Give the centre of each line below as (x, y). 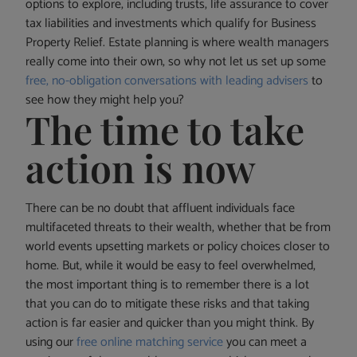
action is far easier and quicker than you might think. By (170, 324)
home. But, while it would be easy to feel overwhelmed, (171, 266)
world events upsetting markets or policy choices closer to (178, 247)
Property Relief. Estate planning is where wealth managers (178, 43)
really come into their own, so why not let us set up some (176, 62)
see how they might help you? (105, 100)
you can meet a (265, 343)
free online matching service (150, 343)
